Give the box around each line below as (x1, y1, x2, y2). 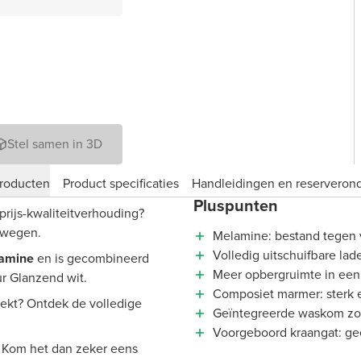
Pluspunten (193, 193, 278, 218)
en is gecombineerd (34, 249, 149, 268)
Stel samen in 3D (7, 135, 102, 154)
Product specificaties (63, 173, 179, 193)
